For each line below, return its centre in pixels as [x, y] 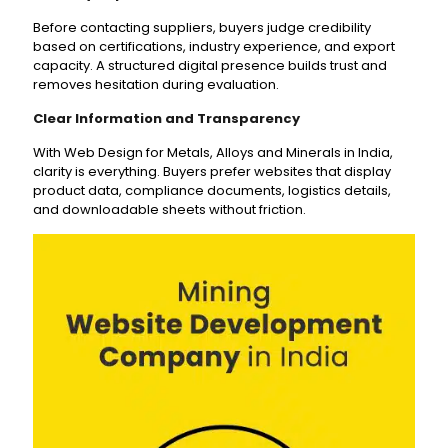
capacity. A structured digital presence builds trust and [210, 65]
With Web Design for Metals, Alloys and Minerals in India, [213, 152]
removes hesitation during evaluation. [156, 84]
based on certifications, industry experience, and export [214, 46]
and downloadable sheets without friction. [169, 209]
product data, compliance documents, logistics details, [212, 190]
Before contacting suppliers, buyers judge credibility [202, 27]
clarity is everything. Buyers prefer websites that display [212, 171]
